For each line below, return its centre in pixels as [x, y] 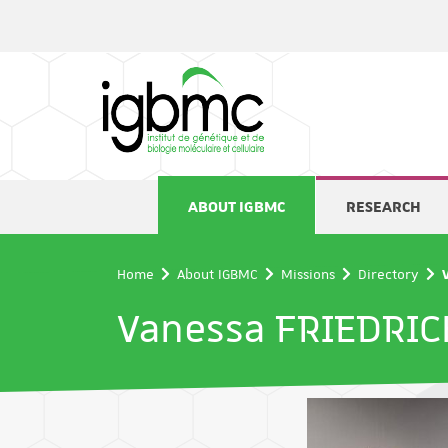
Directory [388, 274]
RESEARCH [383, 207]
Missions [308, 274]
